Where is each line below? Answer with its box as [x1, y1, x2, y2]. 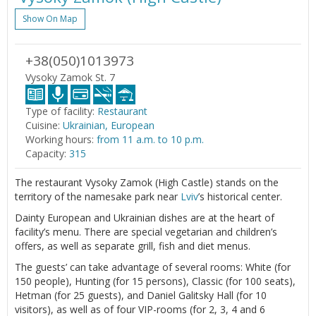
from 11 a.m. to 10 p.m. [97, 132, 204, 146]
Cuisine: [25, 118, 60, 132]
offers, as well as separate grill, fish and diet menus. [15, 238, 250, 253]
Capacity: [25, 146, 66, 160]
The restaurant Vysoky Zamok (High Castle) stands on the [15, 175, 279, 189]
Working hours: [25, 132, 94, 146]
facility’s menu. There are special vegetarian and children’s [15, 224, 277, 238]
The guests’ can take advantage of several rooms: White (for [15, 260, 291, 274]
